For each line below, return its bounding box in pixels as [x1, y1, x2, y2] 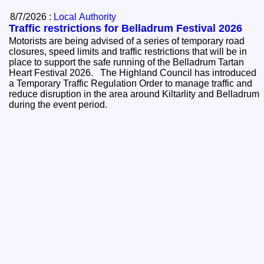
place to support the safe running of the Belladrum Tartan [9, 57, 245, 68]
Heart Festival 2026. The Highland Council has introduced [9, 68, 101, 78]
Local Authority [54, 12, 117, 22]
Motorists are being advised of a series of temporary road [9, 36, 245, 47]
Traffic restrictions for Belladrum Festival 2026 [9, 22, 243, 35]
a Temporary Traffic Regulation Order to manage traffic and [9, 78, 253, 89]
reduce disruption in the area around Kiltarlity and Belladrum [9, 89, 260, 100]
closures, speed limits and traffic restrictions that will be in [9, 47, 247, 57]
